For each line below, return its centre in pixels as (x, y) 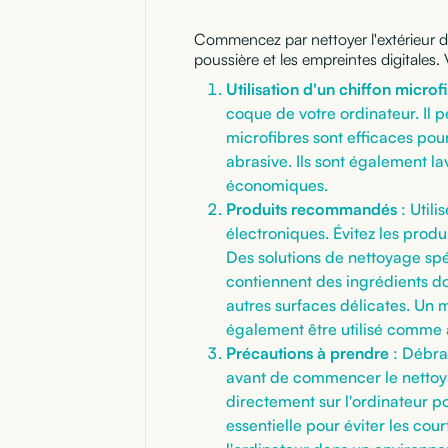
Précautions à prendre (307, 352)
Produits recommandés (311, 208)
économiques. (277, 184)
